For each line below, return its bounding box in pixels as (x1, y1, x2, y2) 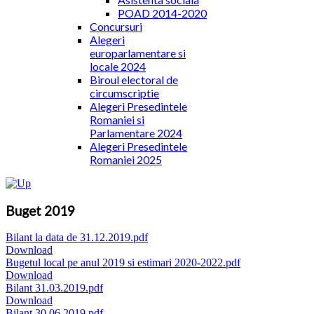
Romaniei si (90, 113, 144, 126)
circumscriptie (90, 86, 159, 100)
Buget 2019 (6, 203, 75, 219)
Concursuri (90, 20, 142, 33)
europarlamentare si (90, 46, 186, 60)
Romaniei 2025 (90, 153, 162, 166)
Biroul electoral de (90, 73, 178, 86)
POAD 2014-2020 (118, 6, 207, 20)
